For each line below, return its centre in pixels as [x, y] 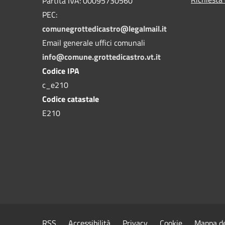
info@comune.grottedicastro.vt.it [101, 57]
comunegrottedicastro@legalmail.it [104, 28]
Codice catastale [71, 99]
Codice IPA [61, 71]
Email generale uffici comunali [94, 42]
